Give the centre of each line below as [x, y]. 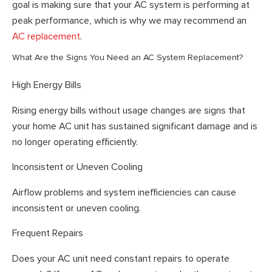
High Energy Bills [47, 85]
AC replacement [46, 36]
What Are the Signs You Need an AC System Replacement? [127, 58]
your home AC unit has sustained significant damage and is [135, 126]
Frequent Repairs [48, 233]
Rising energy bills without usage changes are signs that [129, 110]
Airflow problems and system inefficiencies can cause [124, 192]
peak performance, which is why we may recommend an [129, 20]
